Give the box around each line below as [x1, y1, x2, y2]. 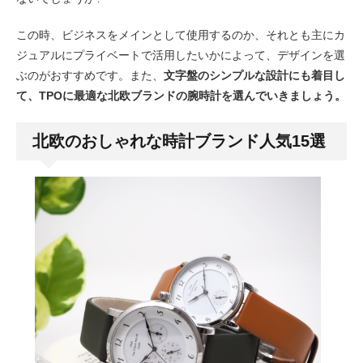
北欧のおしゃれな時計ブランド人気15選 [32, 131, 326, 150]
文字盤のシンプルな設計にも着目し [164, 68, 345, 82]
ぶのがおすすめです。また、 [16, 68, 164, 82]
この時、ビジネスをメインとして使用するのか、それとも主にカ [16, 28, 345, 41]
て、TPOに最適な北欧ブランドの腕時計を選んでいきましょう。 [16, 88, 346, 102]
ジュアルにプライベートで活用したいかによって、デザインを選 [16, 48, 345, 62]
